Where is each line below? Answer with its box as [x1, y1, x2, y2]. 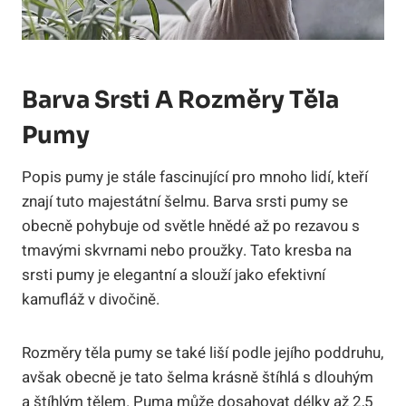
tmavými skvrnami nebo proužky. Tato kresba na [22, 238, 352, 262]
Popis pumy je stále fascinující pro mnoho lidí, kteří [22, 165, 368, 188]
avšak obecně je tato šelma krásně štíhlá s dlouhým [22, 365, 373, 389]
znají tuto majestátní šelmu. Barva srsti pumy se [22, 189, 348, 213]
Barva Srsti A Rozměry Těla [22, 84, 339, 115]
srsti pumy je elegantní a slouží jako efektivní [22, 263, 325, 286]
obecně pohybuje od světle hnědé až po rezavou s [22, 214, 360, 237]
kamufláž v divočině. [22, 287, 159, 311]
